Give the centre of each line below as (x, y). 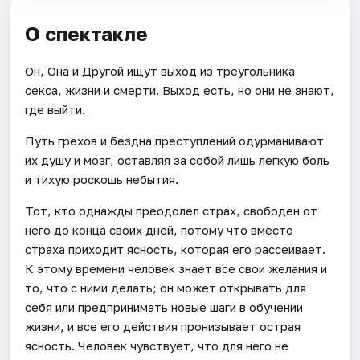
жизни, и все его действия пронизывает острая (163, 326)
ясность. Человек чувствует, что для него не (157, 345)
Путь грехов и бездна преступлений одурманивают (175, 140)
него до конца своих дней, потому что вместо (160, 229)
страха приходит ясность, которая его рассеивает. (176, 249)
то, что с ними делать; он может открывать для (166, 287)
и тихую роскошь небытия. (102, 179)
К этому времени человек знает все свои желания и (176, 268)
